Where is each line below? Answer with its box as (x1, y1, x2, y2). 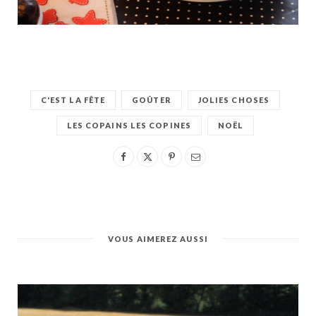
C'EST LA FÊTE (40, 95, 106, 105)
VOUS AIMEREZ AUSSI (108, 234, 208, 244)
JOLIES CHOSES (197, 95, 270, 105)
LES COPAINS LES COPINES (66, 121, 191, 130)
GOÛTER (132, 95, 171, 105)
